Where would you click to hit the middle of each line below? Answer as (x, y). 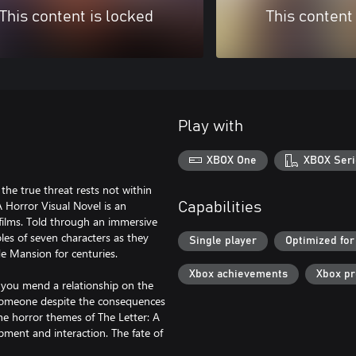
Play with (211, 126)
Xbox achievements (238, 274)
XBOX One (232, 160)
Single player (223, 241)
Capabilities (220, 207)
